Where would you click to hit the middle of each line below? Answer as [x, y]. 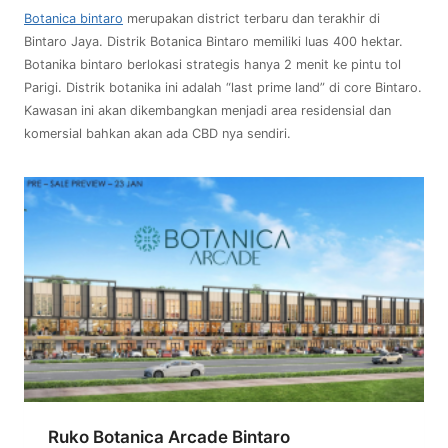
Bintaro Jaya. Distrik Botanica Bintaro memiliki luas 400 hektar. [213, 42]
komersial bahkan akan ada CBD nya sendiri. [157, 134]
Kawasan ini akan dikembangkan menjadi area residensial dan [207, 111]
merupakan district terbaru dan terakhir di [251, 19]
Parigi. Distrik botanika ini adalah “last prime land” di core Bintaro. [223, 88]
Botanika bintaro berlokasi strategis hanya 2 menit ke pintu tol [212, 65]
